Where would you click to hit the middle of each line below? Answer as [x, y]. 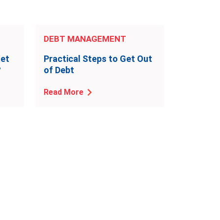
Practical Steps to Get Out [98, 59]
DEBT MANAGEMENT [85, 39]
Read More [64, 92]
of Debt [59, 70]
